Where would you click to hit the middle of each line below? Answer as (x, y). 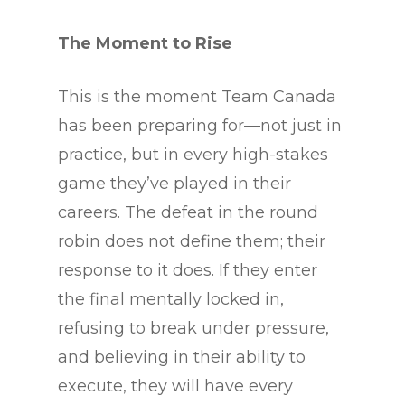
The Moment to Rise (145, 44)
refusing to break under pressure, (193, 329)
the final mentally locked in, (171, 300)
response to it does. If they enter (188, 271)
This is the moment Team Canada (197, 97)
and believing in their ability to (182, 358)
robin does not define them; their (192, 242)
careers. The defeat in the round (188, 213)
